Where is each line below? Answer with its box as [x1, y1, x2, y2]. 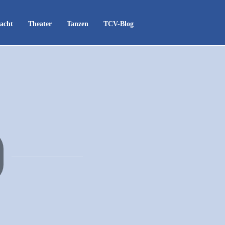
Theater [28, 20, 52, 28]
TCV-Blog [103, 20, 134, 28]
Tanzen [67, 20, 88, 28]
